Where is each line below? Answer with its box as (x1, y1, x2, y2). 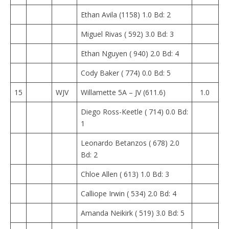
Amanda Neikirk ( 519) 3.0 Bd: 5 (81, 208, 185, 218)
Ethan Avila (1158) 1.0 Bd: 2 (81, 10, 171, 19)
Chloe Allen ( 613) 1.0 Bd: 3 (81, 169, 169, 179)
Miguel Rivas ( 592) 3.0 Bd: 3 (81, 29, 174, 39)
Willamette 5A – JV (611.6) (81, 87, 166, 97)
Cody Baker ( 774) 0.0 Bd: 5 (81, 68, 171, 78)
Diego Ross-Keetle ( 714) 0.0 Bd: (81, 107, 188, 117)
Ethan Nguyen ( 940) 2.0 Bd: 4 (81, 49, 179, 58)
